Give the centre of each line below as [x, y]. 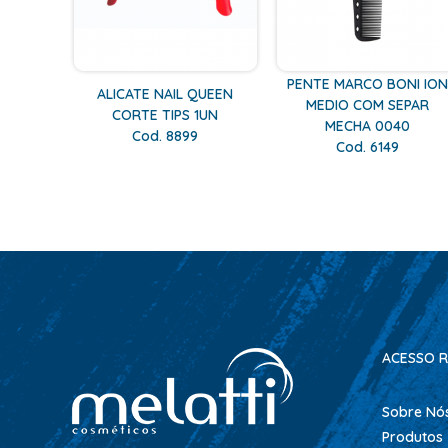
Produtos [412, 437]
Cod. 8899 [165, 136]
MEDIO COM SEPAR [368, 104]
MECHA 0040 [368, 125]
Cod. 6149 [368, 146]
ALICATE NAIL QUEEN [165, 94]
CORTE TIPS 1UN [165, 115]
